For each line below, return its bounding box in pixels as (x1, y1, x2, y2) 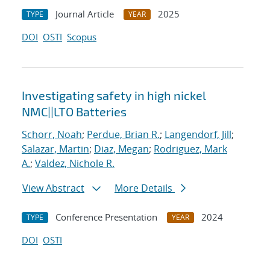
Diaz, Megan (94, 142, 149, 156)
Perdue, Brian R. (87, 128, 160, 142)
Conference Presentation (55, 211, 157, 224)
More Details (115, 181, 175, 195)
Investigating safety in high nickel (22, 88, 206, 103)
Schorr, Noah (22, 128, 82, 142)
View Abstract (22, 181, 84, 195)
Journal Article (55, 8, 114, 20)
